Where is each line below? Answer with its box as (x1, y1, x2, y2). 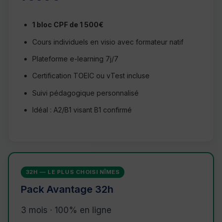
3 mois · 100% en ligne (21, 205, 111, 216)
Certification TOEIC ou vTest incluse (32, 71, 150, 80)
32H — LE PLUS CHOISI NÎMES (25, 168, 120, 176)
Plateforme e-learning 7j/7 (32, 54, 118, 63)
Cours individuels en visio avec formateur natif (32, 37, 183, 46)
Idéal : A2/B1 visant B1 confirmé (32, 106, 132, 114)
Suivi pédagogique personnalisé (32, 88, 139, 97)
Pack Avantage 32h (21, 183, 113, 196)
